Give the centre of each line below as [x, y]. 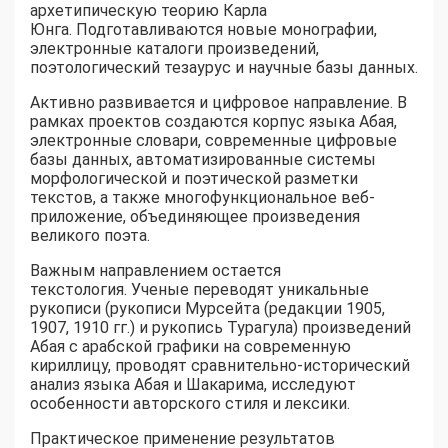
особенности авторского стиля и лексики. [190, 404]
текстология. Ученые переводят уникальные [199, 290]
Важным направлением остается [155, 271]
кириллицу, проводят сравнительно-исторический [220, 366]
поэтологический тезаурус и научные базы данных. [224, 68]
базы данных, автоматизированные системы [203, 160]
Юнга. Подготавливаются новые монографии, [203, 30]
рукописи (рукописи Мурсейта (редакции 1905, [207, 309]
